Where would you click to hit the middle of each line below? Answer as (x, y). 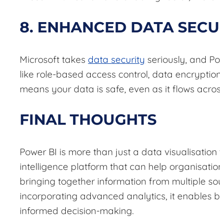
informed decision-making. (77, 211)
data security (117, 60)
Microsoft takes (54, 60)
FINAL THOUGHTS (88, 120)
